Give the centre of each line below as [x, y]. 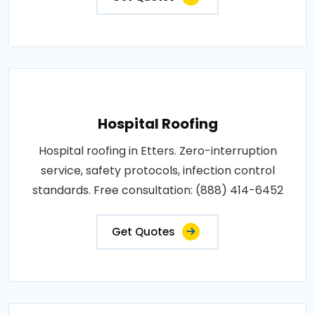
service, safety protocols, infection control [157, 170]
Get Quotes [143, 231]
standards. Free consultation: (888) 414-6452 [157, 190]
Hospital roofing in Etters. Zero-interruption [157, 150]
